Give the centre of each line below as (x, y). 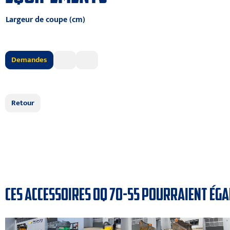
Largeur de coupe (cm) (45, 20)
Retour (23, 103)
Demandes (30, 60)
